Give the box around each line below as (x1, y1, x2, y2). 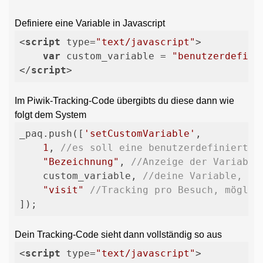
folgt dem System (15, 110, 86, 120)
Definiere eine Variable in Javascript (15, 18, 165, 28)
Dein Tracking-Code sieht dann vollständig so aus (15, 230, 222, 240)
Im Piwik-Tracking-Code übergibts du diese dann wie (15, 96, 234, 106)
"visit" (43, 184, 84, 195)
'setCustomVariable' (84, 128, 195, 139)
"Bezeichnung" (43, 156, 119, 167)
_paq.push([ (19, 128, 84, 139)
